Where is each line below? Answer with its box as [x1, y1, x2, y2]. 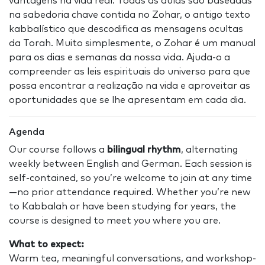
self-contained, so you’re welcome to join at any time [9, 173, 252, 183]
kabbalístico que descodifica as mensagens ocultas [9, 24, 243, 34]
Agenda [9, 127, 44, 137]
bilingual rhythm [107, 145, 181, 155]
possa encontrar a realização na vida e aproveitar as [9, 81, 250, 91]
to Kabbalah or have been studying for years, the [9, 202, 236, 212]
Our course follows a [9, 145, 107, 155]
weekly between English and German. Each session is [9, 159, 252, 169]
